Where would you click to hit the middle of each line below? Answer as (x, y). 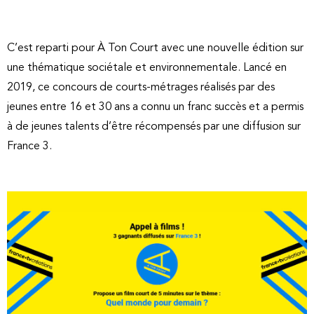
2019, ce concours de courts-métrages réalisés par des (141, 87)
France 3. (29, 146)
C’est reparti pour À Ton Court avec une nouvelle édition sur (155, 48)
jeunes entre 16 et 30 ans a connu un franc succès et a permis (155, 107)
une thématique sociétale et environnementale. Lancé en (147, 68)
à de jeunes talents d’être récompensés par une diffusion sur (154, 127)
